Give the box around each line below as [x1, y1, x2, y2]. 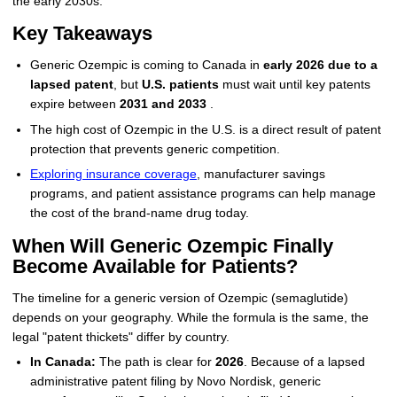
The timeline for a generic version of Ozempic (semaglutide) [12, 291, 348, 305]
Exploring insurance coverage [29, 167, 197, 182]
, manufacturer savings [196, 167, 325, 182]
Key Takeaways [12, 22, 152, 45]
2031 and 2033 [119, 97, 206, 111]
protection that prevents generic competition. [29, 142, 280, 156]
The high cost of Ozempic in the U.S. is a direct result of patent [29, 122, 381, 136]
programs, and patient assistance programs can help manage [29, 187, 376, 201]
